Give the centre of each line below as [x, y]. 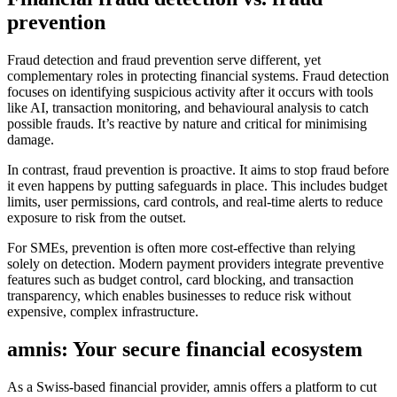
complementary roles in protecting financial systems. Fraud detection [198, 75]
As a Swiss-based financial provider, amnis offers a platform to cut [192, 386]
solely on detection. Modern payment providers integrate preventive [195, 263]
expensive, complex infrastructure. [103, 311]
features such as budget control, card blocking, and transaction [180, 279]
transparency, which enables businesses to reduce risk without [179, 295]
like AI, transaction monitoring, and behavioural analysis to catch [188, 107]
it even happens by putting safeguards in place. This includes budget [197, 185]
